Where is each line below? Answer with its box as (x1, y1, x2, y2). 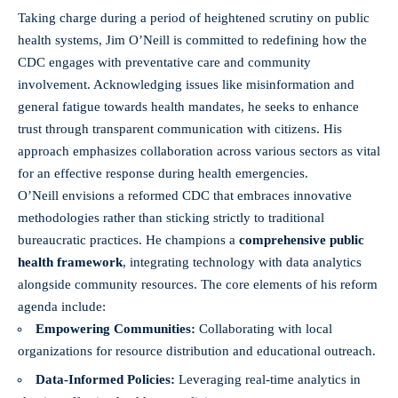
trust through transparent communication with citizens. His (18, 121, 342, 136)
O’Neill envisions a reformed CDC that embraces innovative (18, 187, 352, 203)
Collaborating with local (195, 321, 332, 336)
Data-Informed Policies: (36, 372, 175, 387)
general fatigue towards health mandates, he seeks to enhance (18, 99, 359, 114)
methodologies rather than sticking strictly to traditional (18, 210, 324, 225)
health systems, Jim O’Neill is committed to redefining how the (18, 32, 367, 47)
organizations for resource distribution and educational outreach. (18, 343, 376, 358)
